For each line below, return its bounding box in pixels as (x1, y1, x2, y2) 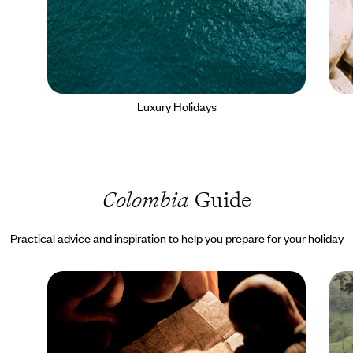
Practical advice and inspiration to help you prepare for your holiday (9, 229, 344, 246)
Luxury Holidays (136, 98, 217, 114)
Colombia (102, 186, 189, 213)
